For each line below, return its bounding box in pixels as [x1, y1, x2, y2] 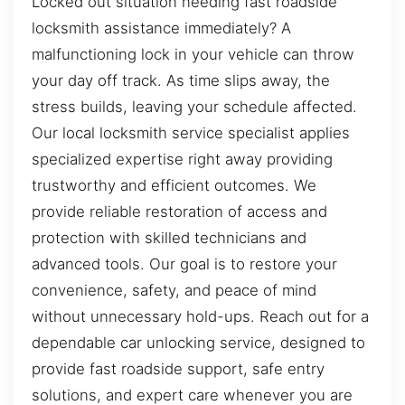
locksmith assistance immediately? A [32, 19, 291, 38]
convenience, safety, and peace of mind [32, 281, 316, 300]
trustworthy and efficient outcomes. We [32, 176, 316, 195]
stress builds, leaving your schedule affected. [32, 98, 357, 117]
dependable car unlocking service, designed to [32, 334, 365, 353]
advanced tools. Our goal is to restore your [32, 255, 337, 274]
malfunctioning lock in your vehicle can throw [32, 45, 354, 64]
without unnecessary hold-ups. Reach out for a [32, 307, 369, 326]
